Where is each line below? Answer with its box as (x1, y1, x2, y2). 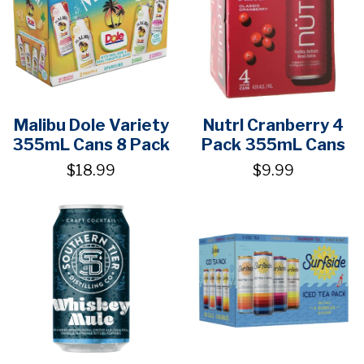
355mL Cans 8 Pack (12, 134, 170, 154)
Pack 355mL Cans (201, 134, 345, 154)
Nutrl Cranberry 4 (202, 115, 344, 135)
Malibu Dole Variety (13, 115, 169, 135)
